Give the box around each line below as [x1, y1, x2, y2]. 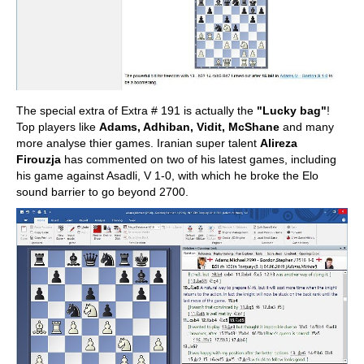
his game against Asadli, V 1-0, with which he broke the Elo [16, 168, 318, 182]
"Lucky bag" [257, 103, 327, 117]
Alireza [260, 136, 297, 149]
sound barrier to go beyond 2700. [16, 184, 188, 198]
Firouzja [16, 152, 61, 166]
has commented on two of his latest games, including [61, 152, 336, 166]
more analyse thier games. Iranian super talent [16, 136, 260, 149]
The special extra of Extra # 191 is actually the [16, 103, 257, 117]
